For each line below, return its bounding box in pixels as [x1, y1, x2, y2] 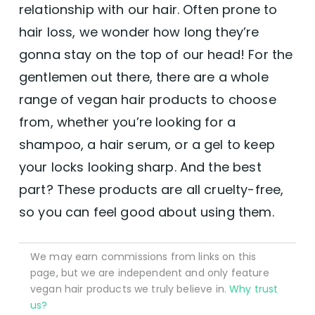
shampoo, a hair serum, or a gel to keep [18, 136, 275, 153]
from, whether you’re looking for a [18, 113, 236, 131]
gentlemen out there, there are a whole [18, 68, 269, 86]
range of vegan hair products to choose [18, 91, 276, 108]
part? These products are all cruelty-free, [18, 181, 284, 198]
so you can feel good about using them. [18, 203, 274, 221]
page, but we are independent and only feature [30, 266, 269, 280]
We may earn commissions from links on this [30, 250, 257, 264]
